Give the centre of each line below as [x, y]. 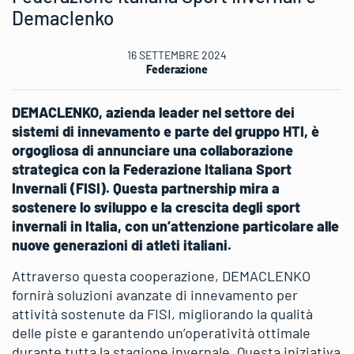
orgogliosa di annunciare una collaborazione [153, 150]
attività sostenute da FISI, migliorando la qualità [162, 313]
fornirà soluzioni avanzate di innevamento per [155, 294]
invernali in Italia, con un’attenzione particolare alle [175, 226]
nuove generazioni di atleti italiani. [122, 245]
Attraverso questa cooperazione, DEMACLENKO [161, 275]
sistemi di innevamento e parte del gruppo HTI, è [166, 131]
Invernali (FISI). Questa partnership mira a [146, 188]
